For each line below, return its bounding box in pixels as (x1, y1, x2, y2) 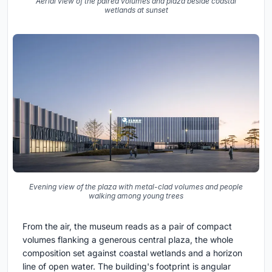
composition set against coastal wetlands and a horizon (22, 248, 242, 259)
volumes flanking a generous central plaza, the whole (22, 234, 233, 245)
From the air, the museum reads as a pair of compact (22, 221, 232, 232)
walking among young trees (89, 191, 183, 201)
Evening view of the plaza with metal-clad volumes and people (29, 182, 243, 192)
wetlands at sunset (104, 5, 168, 15)
